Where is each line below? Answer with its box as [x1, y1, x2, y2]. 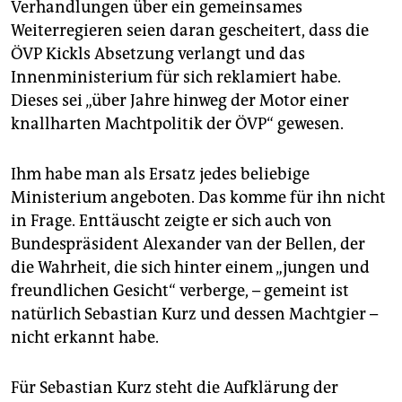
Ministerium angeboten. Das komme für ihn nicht [11, 188, 386, 208]
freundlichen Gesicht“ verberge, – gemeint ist [11, 281, 349, 301]
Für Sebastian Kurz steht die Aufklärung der [11, 378, 338, 398]
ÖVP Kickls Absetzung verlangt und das [11, 44, 305, 65]
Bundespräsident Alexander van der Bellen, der [11, 234, 365, 255]
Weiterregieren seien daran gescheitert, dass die [11, 21, 369, 41]
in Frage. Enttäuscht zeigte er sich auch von [11, 211, 332, 232]
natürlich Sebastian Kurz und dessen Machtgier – [11, 304, 378, 325]
